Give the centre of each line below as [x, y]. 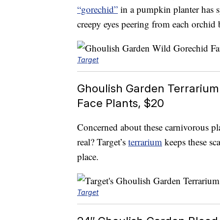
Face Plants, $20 [121, 103]
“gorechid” [97, 9]
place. [88, 157]
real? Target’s [103, 142]
